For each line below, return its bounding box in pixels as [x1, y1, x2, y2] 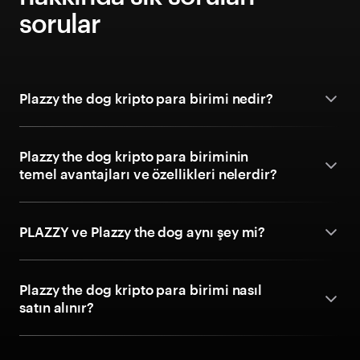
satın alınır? [19, 299, 95, 315]
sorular [19, 8, 101, 38]
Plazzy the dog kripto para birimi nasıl [19, 281, 263, 297]
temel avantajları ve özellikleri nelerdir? [19, 166, 277, 182]
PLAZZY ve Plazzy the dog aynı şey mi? [19, 223, 266, 239]
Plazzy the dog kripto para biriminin [19, 148, 249, 164]
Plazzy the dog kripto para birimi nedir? [19, 90, 274, 106]
